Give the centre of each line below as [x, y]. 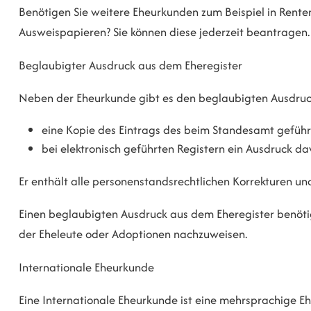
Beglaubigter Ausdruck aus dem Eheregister [131, 65]
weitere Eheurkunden [145, 12]
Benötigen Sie [55, 12]
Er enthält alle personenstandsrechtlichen [126, 181]
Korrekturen [262, 181]
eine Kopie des [81, 130]
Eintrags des [152, 130]
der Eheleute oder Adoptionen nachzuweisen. [133, 234]
